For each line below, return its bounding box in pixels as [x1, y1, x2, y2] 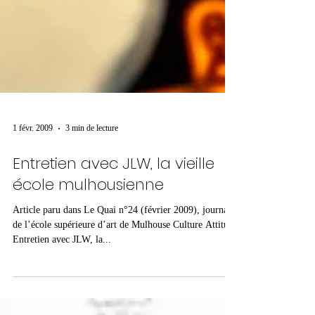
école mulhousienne [13, 246, 164, 269]
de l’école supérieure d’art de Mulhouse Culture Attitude [13, 292, 238, 303]
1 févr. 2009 [13, 196, 53, 207]
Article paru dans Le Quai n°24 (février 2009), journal [13, 277, 231, 288]
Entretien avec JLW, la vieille [13, 225, 214, 247]
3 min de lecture [65, 196, 118, 207]
